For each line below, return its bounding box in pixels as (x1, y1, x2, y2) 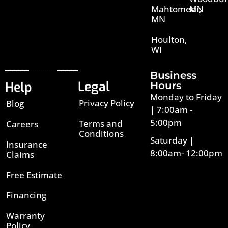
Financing (6, 189, 46, 201)
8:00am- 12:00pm (150, 147, 223, 159)
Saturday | (150, 134, 194, 146)
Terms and (78, 117, 123, 129)
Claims (6, 148, 34, 160)
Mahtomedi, (151, 3, 202, 15)
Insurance (6, 138, 47, 150)
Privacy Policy (78, 97, 134, 109)
